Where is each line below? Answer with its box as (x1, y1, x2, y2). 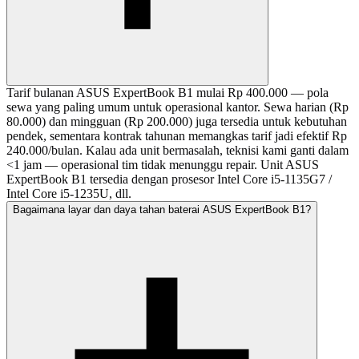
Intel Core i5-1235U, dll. (6, 187, 131, 201)
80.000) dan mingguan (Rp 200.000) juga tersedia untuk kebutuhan (6, 115, 347, 129)
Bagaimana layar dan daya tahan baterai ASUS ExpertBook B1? (13, 204, 311, 216)
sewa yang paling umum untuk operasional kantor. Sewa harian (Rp (6, 100, 349, 115)
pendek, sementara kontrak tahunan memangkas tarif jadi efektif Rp (6, 129, 347, 143)
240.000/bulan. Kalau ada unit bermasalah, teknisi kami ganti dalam (6, 143, 349, 158)
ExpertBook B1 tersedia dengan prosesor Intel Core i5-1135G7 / (6, 172, 332, 187)
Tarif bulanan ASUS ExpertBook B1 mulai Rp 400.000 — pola (6, 86, 329, 100)
